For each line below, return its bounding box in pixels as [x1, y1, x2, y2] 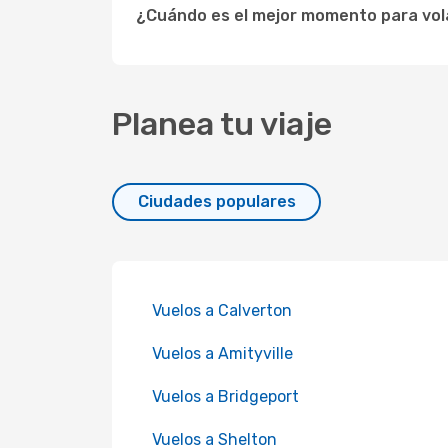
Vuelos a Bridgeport [152, 387, 299, 406]
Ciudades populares [137, 192, 296, 211]
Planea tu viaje [112, 105, 332, 143]
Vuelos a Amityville [152, 344, 293, 363]
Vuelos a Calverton [152, 301, 292, 320]
